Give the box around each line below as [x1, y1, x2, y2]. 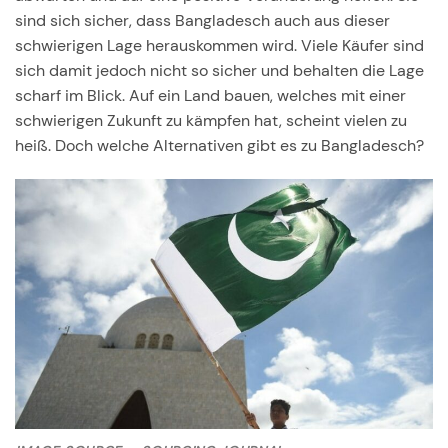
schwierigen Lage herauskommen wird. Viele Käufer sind [15, 34, 424, 56]
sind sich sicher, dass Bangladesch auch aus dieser [15, 9, 390, 31]
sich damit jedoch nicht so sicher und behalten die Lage [15, 59, 424, 81]
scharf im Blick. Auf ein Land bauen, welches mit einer [15, 84, 406, 106]
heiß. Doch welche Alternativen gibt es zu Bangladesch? [15, 134, 424, 156]
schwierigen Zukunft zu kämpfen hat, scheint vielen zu [15, 109, 407, 131]
